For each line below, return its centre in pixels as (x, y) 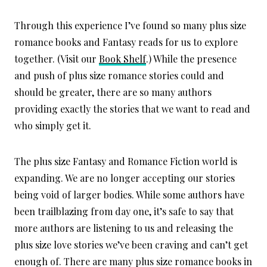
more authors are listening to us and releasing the (124, 228)
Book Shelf (122, 59)
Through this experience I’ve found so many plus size (130, 26)
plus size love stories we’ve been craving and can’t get (131, 245)
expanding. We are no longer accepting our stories (125, 178)
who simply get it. (53, 126)
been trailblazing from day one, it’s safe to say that (124, 212)
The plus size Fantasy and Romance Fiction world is (126, 162)
